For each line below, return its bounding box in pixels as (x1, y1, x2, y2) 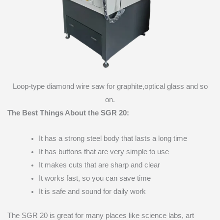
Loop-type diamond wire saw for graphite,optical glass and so (12, 82, 208, 90)
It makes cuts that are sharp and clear (38, 161, 160, 169)
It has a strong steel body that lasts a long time (38, 135, 187, 143)
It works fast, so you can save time (38, 174, 151, 183)
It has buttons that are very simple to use (38, 148, 169, 156)
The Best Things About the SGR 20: (7, 109, 129, 117)
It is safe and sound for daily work (38, 188, 146, 196)
